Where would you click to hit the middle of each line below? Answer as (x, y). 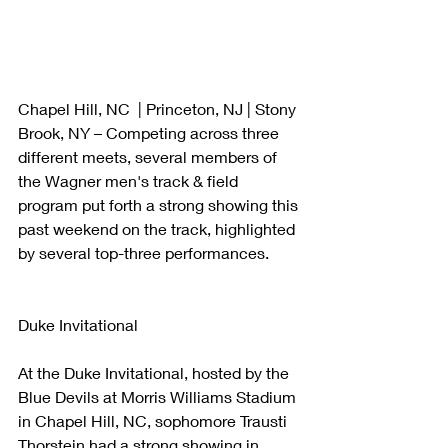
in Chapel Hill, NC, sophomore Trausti (154, 420)
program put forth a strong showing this (160, 204)
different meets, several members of (149, 156)
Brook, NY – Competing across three (150, 132)
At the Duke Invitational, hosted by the (155, 372)
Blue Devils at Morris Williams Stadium (159, 396)
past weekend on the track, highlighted (158, 228)
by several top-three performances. (145, 252)
